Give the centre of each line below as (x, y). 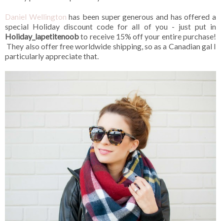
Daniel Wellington (36, 16)
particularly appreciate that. (52, 56)
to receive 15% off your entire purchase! (147, 36)
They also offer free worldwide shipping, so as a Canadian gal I (110, 46)
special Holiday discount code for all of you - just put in (110, 26)
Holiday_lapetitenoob (42, 36)
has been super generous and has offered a (141, 16)
